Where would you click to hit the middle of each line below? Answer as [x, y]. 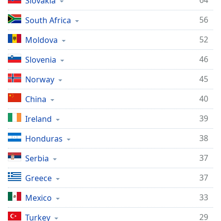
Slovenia [41, 60]
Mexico [38, 198]
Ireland [38, 119]
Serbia [37, 158]
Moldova [41, 40]
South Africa [48, 20]
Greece [38, 178]
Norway [40, 79]
